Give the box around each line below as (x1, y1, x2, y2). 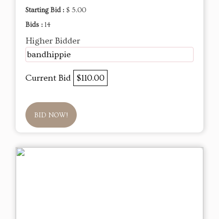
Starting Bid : (25, 6, 66, 15)
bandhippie (27, 49, 71, 60)
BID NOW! (34, 111, 68, 120)
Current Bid (25, 73, 73, 84)
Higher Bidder (25, 36, 80, 46)
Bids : (25, 21, 44, 29)
